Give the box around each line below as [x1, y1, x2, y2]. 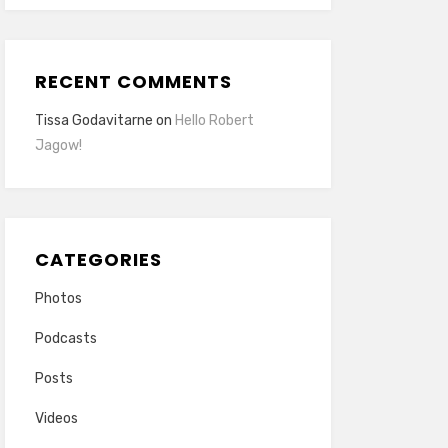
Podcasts [34, 330, 97, 347]
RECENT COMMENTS [34, 69, 232, 94]
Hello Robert [174, 112, 254, 129]
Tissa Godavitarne [34, 112, 153, 129]
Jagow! [34, 137, 82, 154]
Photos [34, 290, 82, 307]
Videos [34, 410, 78, 427]
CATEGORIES [34, 247, 162, 272]
